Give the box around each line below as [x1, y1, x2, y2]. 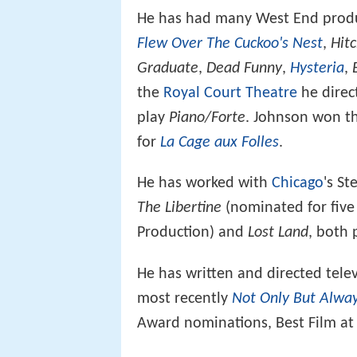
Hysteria [290, 61, 344, 77]
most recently [137, 290, 232, 307]
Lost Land [248, 225, 308, 241]
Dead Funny [206, 61, 282, 77]
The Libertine [137, 200, 222, 217]
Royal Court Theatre [163, 85, 297, 102]
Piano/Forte [169, 110, 245, 127]
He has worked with [137, 175, 272, 192]
